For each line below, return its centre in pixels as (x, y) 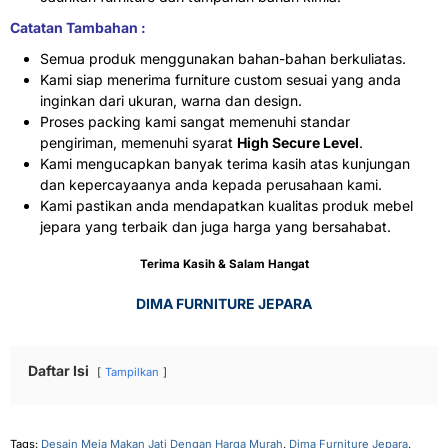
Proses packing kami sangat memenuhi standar (195, 121)
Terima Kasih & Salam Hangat (224, 264)
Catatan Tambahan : (78, 27)
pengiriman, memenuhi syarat (138, 142)
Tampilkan (132, 371)
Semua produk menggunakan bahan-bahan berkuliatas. (223, 58)
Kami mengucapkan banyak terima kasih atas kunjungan (225, 163)
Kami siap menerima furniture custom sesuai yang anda (220, 79)
